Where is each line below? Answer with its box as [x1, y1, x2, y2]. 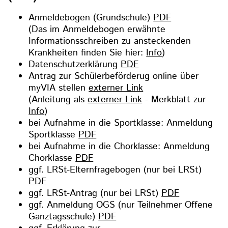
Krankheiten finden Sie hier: [28, 46, 147, 60]
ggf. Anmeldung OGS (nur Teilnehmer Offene [28, 198, 213, 212]
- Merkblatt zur [142, 93, 206, 106]
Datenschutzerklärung [28, 58, 121, 71]
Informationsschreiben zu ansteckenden [28, 34, 191, 48]
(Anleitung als [28, 93, 88, 106]
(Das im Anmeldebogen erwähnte [28, 22, 166, 36]
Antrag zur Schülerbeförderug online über [28, 69, 199, 83]
